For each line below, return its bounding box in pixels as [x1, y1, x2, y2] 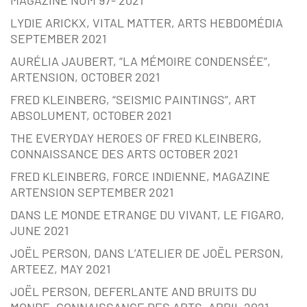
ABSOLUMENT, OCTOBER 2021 [10, 108, 171, 123]
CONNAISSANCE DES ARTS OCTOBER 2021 [10, 146, 238, 162]
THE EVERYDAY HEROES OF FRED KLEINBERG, [10, 130, 262, 146]
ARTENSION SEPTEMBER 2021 [10, 184, 173, 200]
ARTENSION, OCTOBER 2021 [10, 69, 160, 85]
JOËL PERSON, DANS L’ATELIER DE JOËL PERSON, [10, 245, 284, 261]
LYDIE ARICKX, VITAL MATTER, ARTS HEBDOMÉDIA [10, 15, 283, 31]
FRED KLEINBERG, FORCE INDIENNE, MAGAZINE [10, 169, 270, 184]
